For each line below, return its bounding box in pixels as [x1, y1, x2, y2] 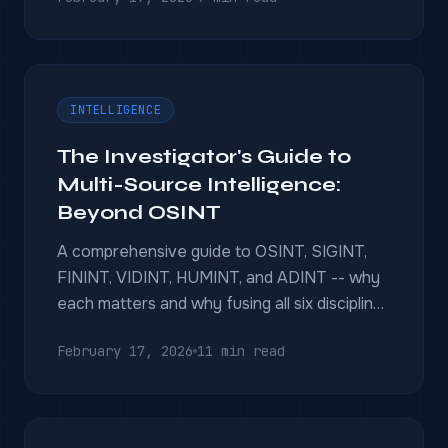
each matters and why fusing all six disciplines [57, 293, 391, 314]
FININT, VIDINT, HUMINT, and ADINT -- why [57, 267, 380, 288]
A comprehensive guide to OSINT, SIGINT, [57, 241, 367, 262]
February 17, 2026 [57, 342, 193, 360]
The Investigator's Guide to [57, 144, 351, 169]
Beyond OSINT [57, 200, 221, 225]
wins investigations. [57, 319, 201, 340]
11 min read [197, 342, 285, 360]
